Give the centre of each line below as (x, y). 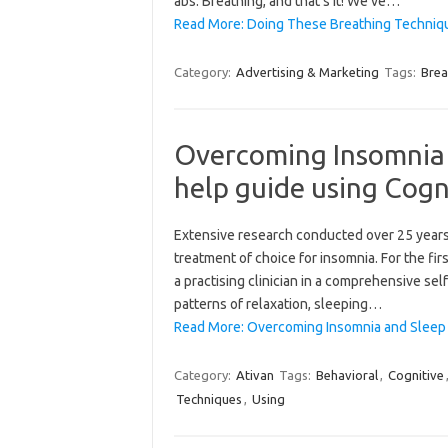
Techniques (208, 399)
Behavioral (346, 375)
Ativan (254, 375)
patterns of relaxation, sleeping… (277, 304)
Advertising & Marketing (307, 72)
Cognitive (415, 375)
